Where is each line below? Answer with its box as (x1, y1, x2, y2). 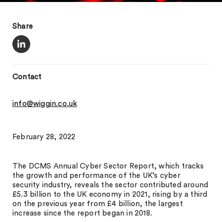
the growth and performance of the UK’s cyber (12, 172, 180, 179)
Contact (12, 73, 42, 81)
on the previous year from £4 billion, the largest (12, 200, 183, 208)
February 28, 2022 (12, 133, 76, 141)
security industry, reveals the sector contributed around (12, 181, 209, 189)
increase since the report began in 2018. (12, 210, 152, 217)
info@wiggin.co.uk (12, 100, 77, 108)
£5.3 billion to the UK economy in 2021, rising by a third (12, 191, 208, 198)
